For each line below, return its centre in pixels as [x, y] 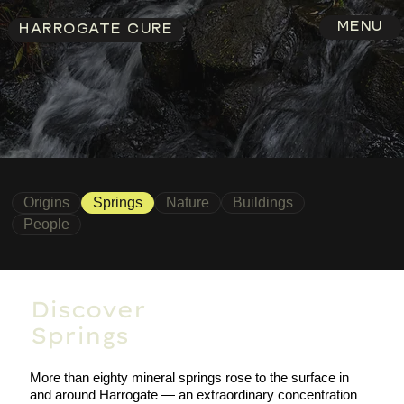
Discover [89, 309]
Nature [188, 202]
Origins [47, 202]
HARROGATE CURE [96, 29]
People [47, 224]
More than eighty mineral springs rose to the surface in [190, 378]
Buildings [263, 202]
